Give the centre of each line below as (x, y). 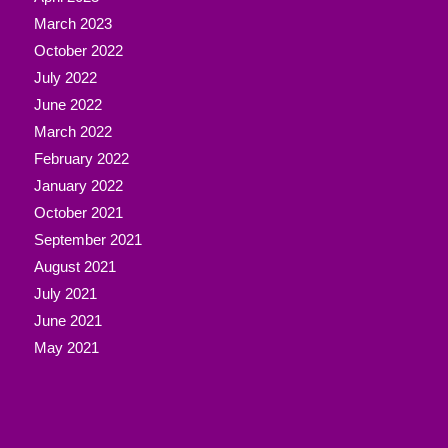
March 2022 (72, 131)
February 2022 (81, 158)
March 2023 (72, 23)
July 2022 (65, 77)
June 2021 (67, 320)
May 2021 (66, 347)
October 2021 (78, 212)
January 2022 (78, 185)
